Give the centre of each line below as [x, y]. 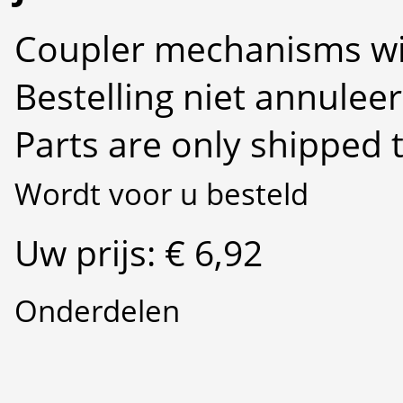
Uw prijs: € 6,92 [139, 252]
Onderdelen [97, 310]
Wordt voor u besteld [161, 193]
